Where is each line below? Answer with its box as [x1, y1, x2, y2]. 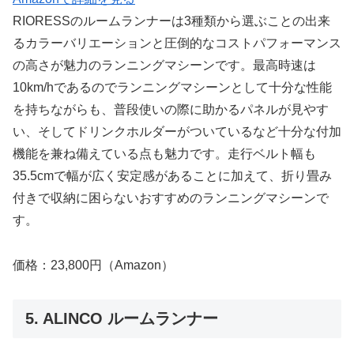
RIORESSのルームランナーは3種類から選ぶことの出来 [13, 14, 330, 28]
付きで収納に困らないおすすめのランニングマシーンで [13, 191, 329, 205]
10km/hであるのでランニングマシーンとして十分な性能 [13, 81, 332, 95]
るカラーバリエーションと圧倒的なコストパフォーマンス [13, 36, 341, 51]
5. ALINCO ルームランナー [25, 309, 218, 327]
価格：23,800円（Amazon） [13, 258, 174, 273]
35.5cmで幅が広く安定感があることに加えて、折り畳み [13, 169, 332, 183]
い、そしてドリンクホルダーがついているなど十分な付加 [13, 125, 341, 139]
